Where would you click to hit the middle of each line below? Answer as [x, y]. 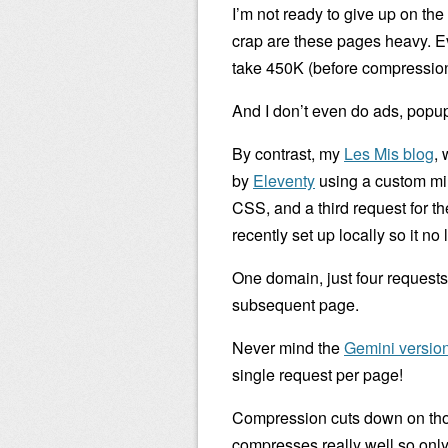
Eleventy [284, 180]
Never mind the [288, 347]
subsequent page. [295, 304]
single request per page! [317, 374]
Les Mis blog [389, 153]
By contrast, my [288, 153]
